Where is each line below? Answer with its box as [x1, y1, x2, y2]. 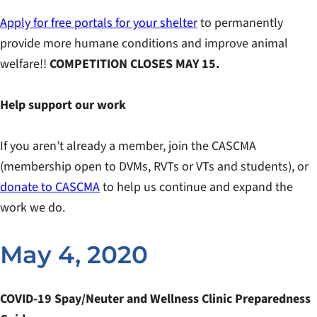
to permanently [197, 14, 283, 33]
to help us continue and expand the [100, 178, 293, 197]
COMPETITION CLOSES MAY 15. [50, 55, 219, 74]
